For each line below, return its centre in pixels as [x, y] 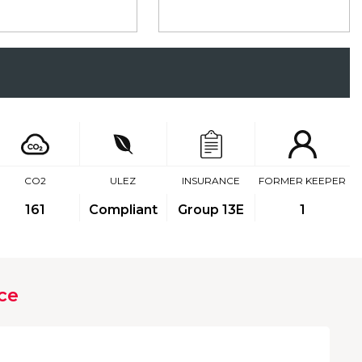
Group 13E [211, 210]
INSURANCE [210, 181]
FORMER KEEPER [303, 181]
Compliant [123, 210]
